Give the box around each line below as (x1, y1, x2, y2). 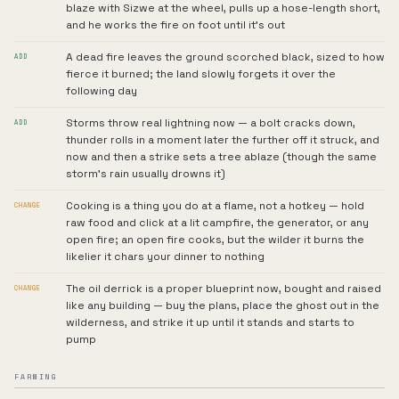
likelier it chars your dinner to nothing (66, 249, 265, 264)
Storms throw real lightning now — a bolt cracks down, (66, 116, 355, 130)
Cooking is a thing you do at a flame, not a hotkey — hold (66, 199, 364, 213)
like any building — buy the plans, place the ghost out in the (66, 298, 379, 313)
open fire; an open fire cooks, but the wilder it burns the (66, 232, 364, 247)
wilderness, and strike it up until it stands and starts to (66, 315, 354, 330)
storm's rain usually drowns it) (66, 167, 225, 181)
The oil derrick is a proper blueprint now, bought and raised (66, 281, 381, 296)
